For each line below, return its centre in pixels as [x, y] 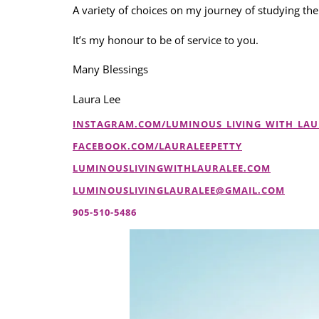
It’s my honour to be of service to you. [166, 40]
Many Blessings [112, 69]
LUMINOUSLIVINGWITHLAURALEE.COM [172, 168]
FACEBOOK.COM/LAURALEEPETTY [157, 146]
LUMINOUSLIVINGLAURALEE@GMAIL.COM [179, 190]
